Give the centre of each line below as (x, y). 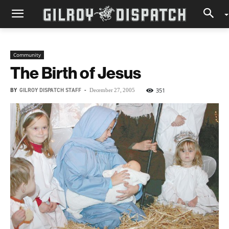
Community (27, 55)
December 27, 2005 (112, 90)
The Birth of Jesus (76, 73)
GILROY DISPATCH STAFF (50, 90)
